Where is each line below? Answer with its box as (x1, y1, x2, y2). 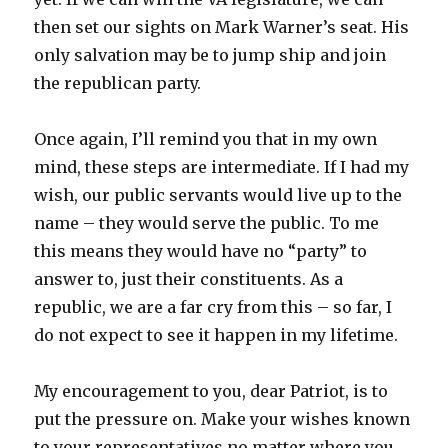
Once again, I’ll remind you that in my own (34, 129, 378, 150)
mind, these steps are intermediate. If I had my (34, 157, 410, 178)
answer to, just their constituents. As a (34, 269, 344, 290)
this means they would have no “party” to (34, 241, 368, 262)
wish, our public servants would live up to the (34, 185, 403, 206)
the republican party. (34, 73, 202, 94)
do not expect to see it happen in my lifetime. (34, 325, 399, 346)
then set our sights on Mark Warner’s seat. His (34, 17, 410, 38)
